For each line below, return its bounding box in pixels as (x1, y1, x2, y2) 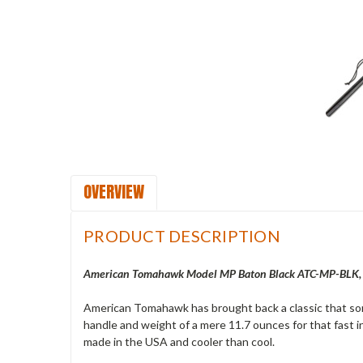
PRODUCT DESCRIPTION (83, 225, 280, 246)
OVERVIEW (83, 178, 144, 204)
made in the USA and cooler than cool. (83, 334, 275, 348)
